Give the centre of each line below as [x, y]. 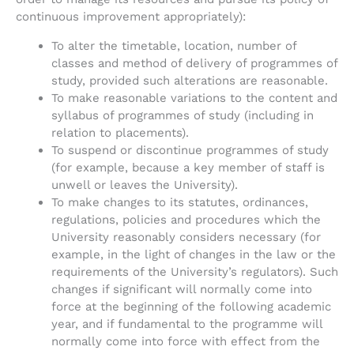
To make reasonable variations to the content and [194, 98]
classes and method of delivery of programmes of [194, 64]
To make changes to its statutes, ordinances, [180, 203]
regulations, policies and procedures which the [186, 220]
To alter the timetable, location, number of [174, 46]
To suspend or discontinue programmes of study [190, 151]
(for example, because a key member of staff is [188, 168]
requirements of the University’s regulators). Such [195, 272]
